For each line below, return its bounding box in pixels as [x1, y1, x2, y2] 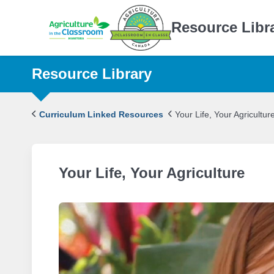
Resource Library [32, 65, 152, 82]
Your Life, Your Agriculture [59, 164, 245, 181]
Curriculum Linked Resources [36, 109, 163, 119]
